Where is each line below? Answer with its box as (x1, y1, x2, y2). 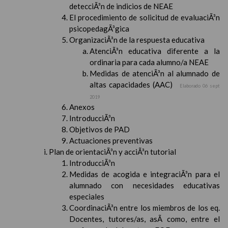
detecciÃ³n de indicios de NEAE (69, 2, 173, 11)
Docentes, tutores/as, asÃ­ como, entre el (69, 214, 220, 223)
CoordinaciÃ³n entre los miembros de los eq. (69, 203, 220, 212)
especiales (69, 192, 104, 201)
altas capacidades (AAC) (90, 80, 173, 89)
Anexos (69, 102, 95, 111)
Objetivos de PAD (69, 125, 130, 134)
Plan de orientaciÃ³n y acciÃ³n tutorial (49, 147, 176, 156)
